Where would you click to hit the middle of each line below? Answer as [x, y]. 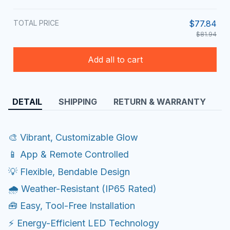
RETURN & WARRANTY [160, 102]
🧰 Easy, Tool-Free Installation [72, 206]
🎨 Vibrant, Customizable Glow [73, 137]
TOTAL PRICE [36, 23]
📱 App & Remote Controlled [69, 155]
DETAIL [27, 102]
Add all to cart [115, 59]
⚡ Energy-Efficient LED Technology [84, 223]
